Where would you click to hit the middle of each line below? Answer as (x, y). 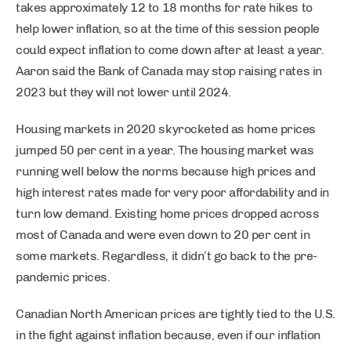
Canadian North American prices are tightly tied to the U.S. (175, 314)
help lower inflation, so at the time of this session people (168, 29)
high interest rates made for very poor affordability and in (172, 192)
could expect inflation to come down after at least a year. (170, 50)
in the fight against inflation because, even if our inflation (168, 335)
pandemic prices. (63, 277)
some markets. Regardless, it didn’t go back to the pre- (166, 256)
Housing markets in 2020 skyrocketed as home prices (166, 129)
